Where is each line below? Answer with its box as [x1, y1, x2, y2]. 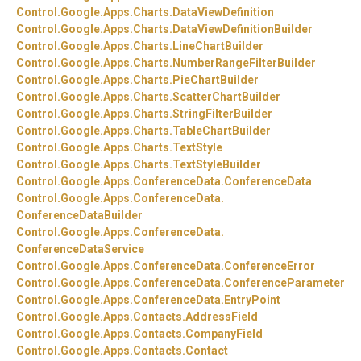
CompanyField [185, 327, 263, 341]
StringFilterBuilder [172, 107, 272, 121]
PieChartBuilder [172, 73, 259, 87]
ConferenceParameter [224, 276, 345, 290]
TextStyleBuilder [172, 158, 261, 172]
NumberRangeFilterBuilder [172, 56, 316, 70]
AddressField [185, 310, 258, 324]
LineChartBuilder [172, 39, 263, 53]
